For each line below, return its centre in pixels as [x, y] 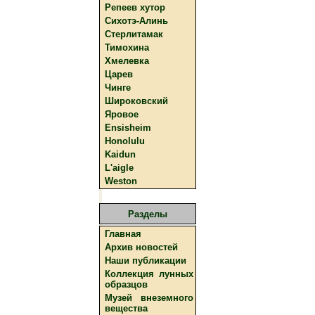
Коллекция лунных [149, 274]
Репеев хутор [135, 7]
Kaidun [120, 154]
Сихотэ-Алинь [136, 21]
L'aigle [119, 168]
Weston [121, 181]
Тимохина [127, 47]
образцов [126, 284]
